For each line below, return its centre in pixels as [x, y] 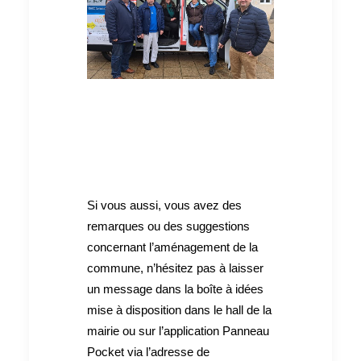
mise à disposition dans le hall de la [179, 310]
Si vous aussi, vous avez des [164, 205]
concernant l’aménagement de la [172, 247]
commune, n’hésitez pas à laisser [175, 268]
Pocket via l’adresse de [148, 352]
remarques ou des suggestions [168, 226]
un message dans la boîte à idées [175, 289]
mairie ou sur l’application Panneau [178, 331]
